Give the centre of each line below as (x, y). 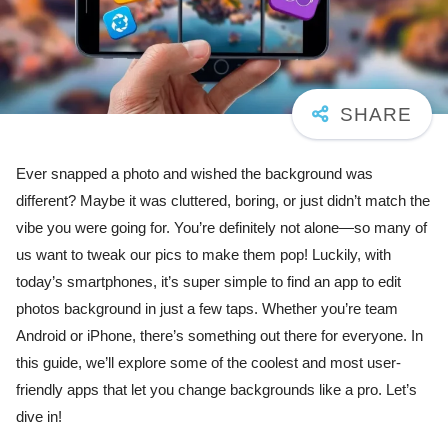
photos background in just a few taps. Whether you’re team (207, 308)
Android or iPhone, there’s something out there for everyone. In (219, 335)
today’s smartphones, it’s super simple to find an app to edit (208, 281)
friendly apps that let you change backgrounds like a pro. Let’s (216, 389)
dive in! (39, 416)
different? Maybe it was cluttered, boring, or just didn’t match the (223, 200)
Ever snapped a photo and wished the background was (194, 173)
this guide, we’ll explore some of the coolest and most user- (208, 362)
